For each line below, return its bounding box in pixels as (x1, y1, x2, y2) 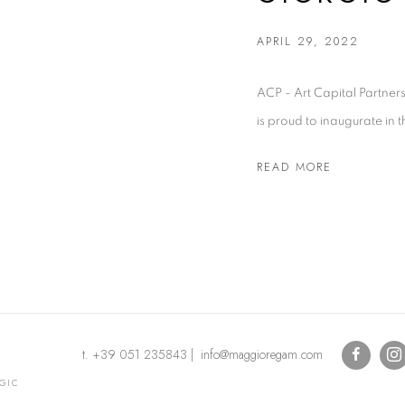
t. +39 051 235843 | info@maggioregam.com (82, 344, 327, 363)
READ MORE (257, 158, 332, 175)
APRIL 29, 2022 (257, 33, 359, 50)
